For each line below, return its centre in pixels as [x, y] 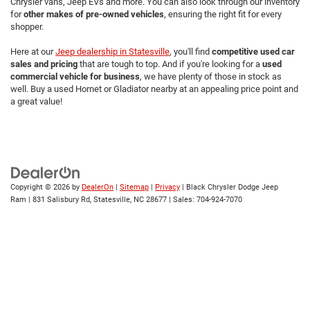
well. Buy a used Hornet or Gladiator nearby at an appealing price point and [154, 89]
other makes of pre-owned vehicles [94, 15]
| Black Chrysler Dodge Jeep [229, 188]
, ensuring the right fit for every [223, 15]
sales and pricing [44, 64]
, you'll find [191, 52]
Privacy [167, 188]
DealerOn [98, 188]
